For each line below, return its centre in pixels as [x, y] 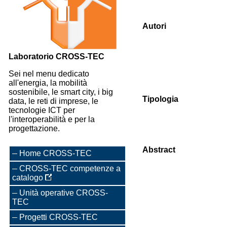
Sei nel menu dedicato [49, 74]
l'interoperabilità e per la [52, 119]
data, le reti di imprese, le [53, 101]
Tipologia [160, 99]
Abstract [159, 150]
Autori [154, 26]
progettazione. [34, 128]
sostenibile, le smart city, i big [61, 92]
